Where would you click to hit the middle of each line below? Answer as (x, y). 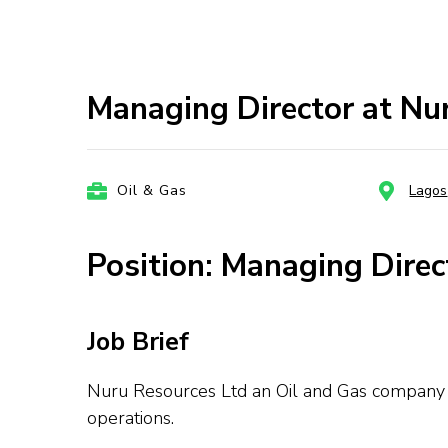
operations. (130, 418)
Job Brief (138, 342)
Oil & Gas (152, 190)
